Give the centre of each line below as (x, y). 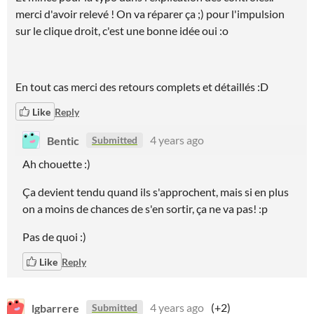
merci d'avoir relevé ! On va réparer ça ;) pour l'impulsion (150, 14)
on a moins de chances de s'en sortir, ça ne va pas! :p (145, 209)
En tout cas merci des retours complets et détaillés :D (142, 87)
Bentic (63, 140)
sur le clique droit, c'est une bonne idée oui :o (122, 30)
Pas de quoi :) (54, 237)
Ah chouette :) (56, 164)
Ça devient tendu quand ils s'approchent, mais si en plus (156, 192)
